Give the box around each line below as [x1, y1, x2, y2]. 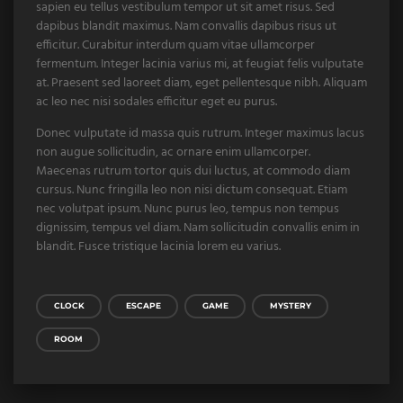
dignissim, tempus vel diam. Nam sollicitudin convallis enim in [36, 218, 360, 239]
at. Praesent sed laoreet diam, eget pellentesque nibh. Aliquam [36, 73, 367, 94]
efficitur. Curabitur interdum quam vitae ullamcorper [36, 35, 315, 57]
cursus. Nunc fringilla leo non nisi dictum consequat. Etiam [36, 180, 347, 201]
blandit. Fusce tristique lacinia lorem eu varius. [36, 237, 281, 258]
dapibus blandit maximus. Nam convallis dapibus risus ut [36, 16, 336, 38]
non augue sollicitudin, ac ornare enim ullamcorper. [36, 142, 310, 164]
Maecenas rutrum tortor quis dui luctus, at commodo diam [36, 161, 350, 183]
